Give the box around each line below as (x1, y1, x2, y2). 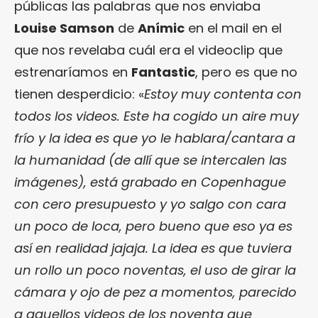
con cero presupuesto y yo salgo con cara (14, 194, 286, 213)
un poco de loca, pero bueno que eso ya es (14, 216, 292, 235)
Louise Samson (14, 18, 114, 37)
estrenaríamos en (14, 62, 131, 81)
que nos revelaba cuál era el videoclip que (14, 40, 283, 59)
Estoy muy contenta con (144, 84, 302, 103)
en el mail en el (185, 18, 282, 37)
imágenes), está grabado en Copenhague (14, 172, 286, 191)
